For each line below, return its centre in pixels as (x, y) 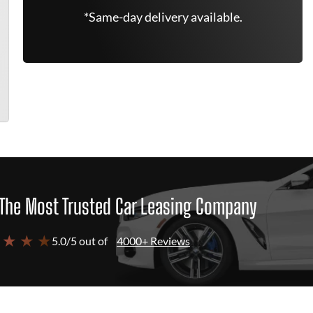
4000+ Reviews (153, 241)
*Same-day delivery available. (163, 17)
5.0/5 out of (80, 241)
